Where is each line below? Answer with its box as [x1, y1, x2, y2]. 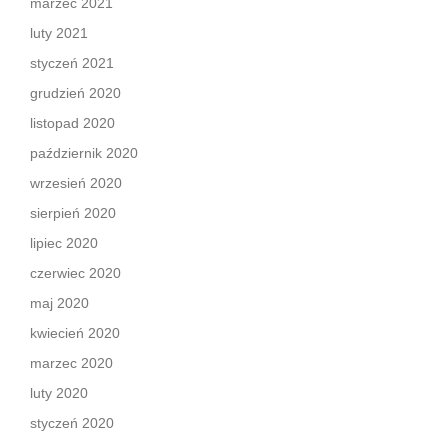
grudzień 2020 [30, 85, 121, 101]
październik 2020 [30, 145, 138, 161]
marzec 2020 [30, 355, 113, 371]
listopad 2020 [30, 115, 115, 131]
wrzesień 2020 [30, 175, 122, 191]
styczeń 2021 [30, 55, 114, 71]
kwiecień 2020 [30, 325, 120, 341]
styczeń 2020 [30, 415, 114, 431]
